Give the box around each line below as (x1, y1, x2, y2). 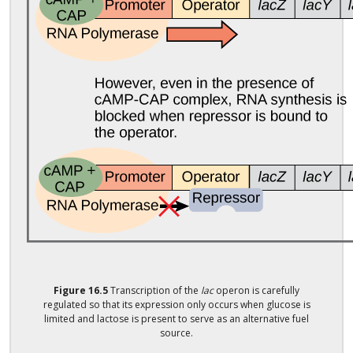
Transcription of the (110, 284, 201, 297)
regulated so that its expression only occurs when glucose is (43, 298, 310, 311)
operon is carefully (214, 284, 299, 297)
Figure (54, 284, 88, 297)
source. (160, 326, 193, 340)
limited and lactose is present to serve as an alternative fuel (44, 312, 309, 325)
